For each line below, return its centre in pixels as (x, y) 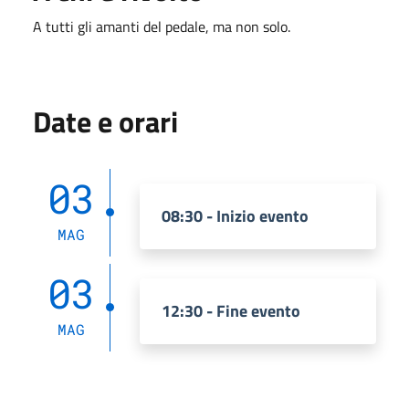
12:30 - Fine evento (231, 310)
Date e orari (105, 121)
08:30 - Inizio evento (235, 215)
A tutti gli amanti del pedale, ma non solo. (162, 26)
